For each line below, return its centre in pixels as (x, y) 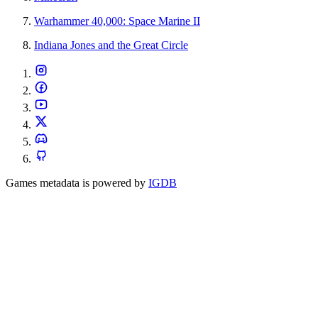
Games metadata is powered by (76, 183)
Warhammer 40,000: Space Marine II (117, 21)
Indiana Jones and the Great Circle (111, 45)
